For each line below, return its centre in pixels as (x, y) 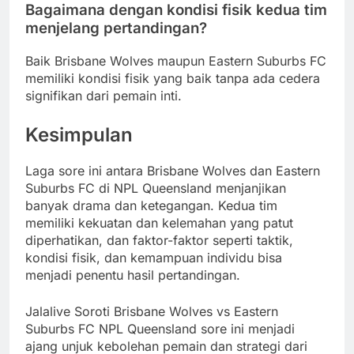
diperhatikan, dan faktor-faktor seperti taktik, (159, 240)
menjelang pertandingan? (116, 28)
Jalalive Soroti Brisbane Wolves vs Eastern (152, 311)
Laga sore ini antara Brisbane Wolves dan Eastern (173, 171)
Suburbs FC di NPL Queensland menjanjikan (156, 188)
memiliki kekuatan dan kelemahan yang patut (159, 223)
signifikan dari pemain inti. (104, 96)
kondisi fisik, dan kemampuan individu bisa (154, 258)
